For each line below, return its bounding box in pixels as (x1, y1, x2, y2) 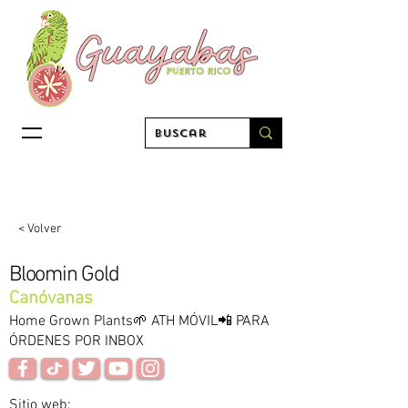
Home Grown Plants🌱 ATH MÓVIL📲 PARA (9, 312, 270, 331)
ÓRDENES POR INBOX (9, 332, 144, 351)
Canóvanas (9, 288, 93, 310)
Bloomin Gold (9, 262, 119, 288)
